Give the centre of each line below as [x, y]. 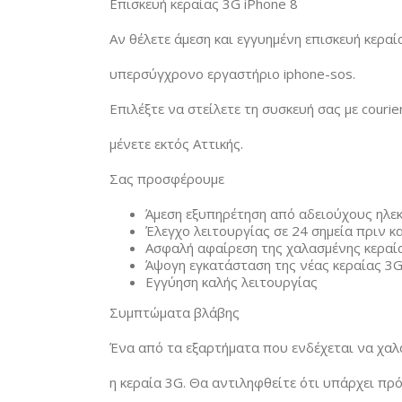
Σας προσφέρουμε [167, 179]
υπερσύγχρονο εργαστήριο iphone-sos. [232, 74]
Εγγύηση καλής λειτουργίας [232, 282]
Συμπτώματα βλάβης [175, 313]
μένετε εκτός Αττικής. [176, 144]
